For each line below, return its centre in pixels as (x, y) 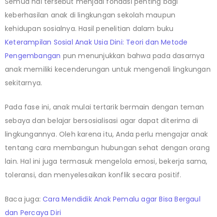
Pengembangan (33, 55)
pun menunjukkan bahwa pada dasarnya (133, 55)
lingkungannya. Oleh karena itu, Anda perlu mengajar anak (107, 134)
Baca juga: (24, 199)
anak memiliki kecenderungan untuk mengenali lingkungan (108, 69)
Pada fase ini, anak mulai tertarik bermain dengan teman (105, 107)
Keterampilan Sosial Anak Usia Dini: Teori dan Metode (96, 42)
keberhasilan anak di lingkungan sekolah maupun (90, 15)
